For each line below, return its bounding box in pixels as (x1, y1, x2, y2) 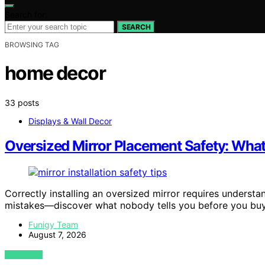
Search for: (5, 9, 47, 20)
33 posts (5, 97, 39, 108)
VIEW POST (5, 250, 43, 260)
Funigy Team (28, 219, 78, 230)
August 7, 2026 (28, 230, 86, 240)
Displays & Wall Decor (28, 115, 112, 126)
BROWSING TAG (5, 40, 59, 49)
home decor (5, 62, 105, 85)
